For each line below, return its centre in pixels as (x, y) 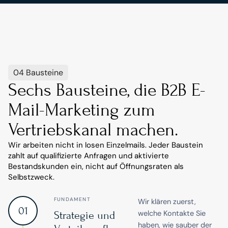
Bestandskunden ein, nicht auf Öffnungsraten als (96, 166)
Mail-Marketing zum (82, 110)
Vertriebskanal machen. (93, 130)
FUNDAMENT (72, 199)
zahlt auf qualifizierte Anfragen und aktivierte (89, 156)
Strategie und (84, 216)
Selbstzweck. (31, 177)
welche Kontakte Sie (172, 213)
